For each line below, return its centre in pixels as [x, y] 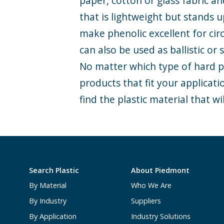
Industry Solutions [161, 216]
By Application [52, 216]
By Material [47, 185]
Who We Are [151, 185]
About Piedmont [160, 170]
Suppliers [146, 201]
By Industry [47, 201]
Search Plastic [54, 170]
